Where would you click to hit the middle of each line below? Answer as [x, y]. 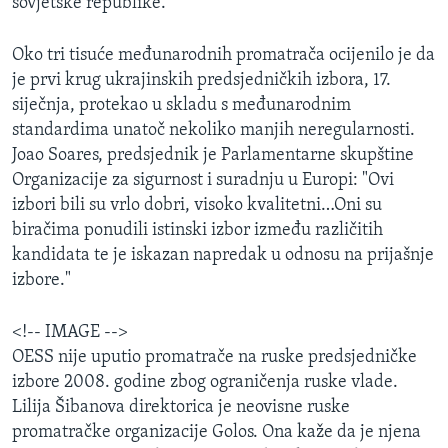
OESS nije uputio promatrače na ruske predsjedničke [214, 358]
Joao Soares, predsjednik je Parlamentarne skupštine [213, 156]
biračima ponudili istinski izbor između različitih [197, 231]
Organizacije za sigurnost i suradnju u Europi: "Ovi [203, 181]
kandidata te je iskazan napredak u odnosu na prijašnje [223, 256]
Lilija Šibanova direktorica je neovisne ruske [181, 408]
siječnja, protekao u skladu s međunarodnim [181, 106]
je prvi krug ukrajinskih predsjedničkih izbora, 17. [201, 81]
